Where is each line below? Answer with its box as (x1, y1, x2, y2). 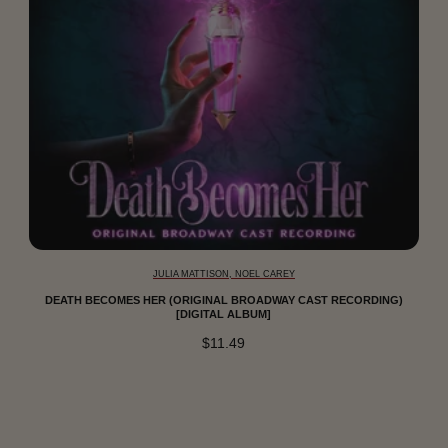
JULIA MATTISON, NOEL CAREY (152, 269, 295, 280)
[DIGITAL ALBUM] (176, 307, 272, 320)
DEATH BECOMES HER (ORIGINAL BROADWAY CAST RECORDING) (44, 293, 403, 306)
